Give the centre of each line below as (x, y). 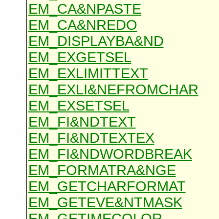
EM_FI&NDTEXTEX (91, 138)
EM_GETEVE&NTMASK (105, 203)
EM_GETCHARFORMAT (107, 186)
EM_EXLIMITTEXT (88, 74)
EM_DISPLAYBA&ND (96, 41)
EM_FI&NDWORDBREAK (110, 154)
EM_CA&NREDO (83, 25)
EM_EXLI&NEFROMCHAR (113, 90)
